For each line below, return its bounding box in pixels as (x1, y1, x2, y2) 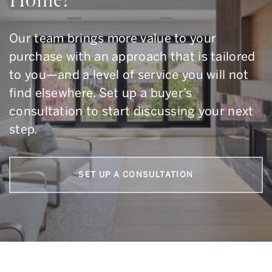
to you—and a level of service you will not (9, 67, 249, 82)
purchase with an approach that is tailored (9, 49, 256, 64)
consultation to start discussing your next (9, 104, 254, 118)
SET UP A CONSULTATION (78, 170, 194, 179)
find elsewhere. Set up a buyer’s (9, 86, 192, 100)
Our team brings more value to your (9, 31, 217, 46)
